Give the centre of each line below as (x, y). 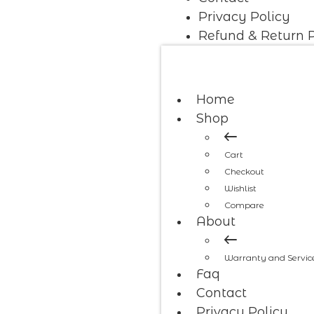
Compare (245, 205)
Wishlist (241, 188)
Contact (222, 293)
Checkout (245, 171)
